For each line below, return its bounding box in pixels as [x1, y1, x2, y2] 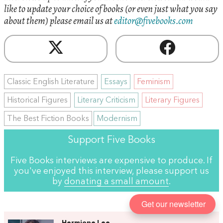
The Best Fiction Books [7, 115, 89, 123]
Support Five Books [68, 135, 155, 146]
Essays [104, 78, 127, 87]
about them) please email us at [4, 14, 114, 28]
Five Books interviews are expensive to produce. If [10, 157, 213, 166]
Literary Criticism [77, 97, 135, 105]
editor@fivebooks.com [114, 14, 193, 28]
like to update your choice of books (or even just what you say [4, 2, 218, 16]
